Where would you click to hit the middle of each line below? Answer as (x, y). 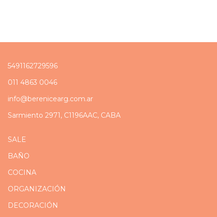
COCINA (22, 172)
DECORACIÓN (33, 205)
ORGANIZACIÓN (37, 189)
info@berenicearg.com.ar (50, 99)
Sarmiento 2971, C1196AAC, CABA (64, 115)
